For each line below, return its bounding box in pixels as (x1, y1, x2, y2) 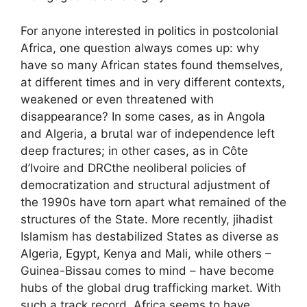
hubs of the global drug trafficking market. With (21, 280, 281, 295)
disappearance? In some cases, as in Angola (21, 109, 265, 123)
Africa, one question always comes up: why (21, 40, 259, 55)
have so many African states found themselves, (21, 58, 283, 72)
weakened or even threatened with (21, 92, 214, 106)
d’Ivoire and (21, 160, 88, 175)
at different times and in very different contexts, (21, 75, 285, 89)
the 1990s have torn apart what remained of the (21, 195, 286, 209)
